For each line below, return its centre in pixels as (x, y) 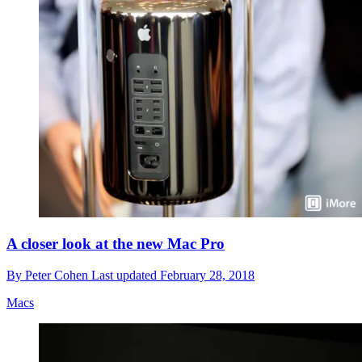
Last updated (126, 276)
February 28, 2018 (207, 276)
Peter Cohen (58, 276)
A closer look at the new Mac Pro (116, 244)
